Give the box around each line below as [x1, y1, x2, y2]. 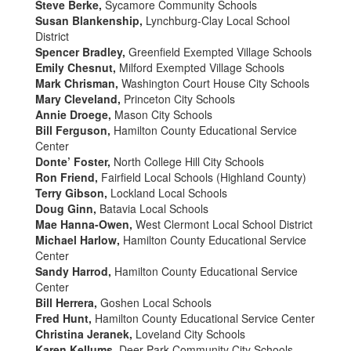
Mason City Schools [111, 107, 212, 122]
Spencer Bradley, [35, 44, 125, 60]
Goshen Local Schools [100, 295, 212, 310]
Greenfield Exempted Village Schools [125, 44, 315, 60]
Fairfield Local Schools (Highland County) [98, 169, 306, 185]
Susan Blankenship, [35, 13, 143, 28]
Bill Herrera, [35, 295, 100, 310]
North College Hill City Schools [114, 154, 264, 169]
